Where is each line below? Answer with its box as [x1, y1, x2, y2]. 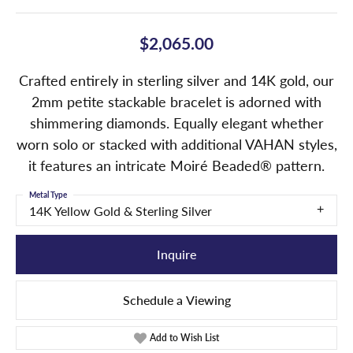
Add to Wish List [150, 330, 220, 344]
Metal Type [29, 189, 67, 201]
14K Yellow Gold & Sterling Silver [29, 202, 212, 221]
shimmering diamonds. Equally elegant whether [29, 113, 324, 133]
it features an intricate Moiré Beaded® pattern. [28, 155, 325, 176]
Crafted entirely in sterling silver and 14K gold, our [19, 70, 334, 91]
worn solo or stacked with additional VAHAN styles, [16, 134, 337, 154]
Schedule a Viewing [122, 290, 231, 309]
